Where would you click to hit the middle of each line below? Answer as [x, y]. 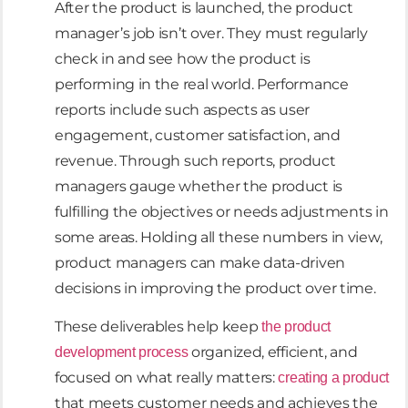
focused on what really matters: [167, 378]
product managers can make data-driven [200, 262]
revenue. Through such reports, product [195, 160]
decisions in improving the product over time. [215, 288]
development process [122, 352]
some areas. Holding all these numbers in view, [219, 237]
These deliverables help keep [158, 327]
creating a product [334, 378]
